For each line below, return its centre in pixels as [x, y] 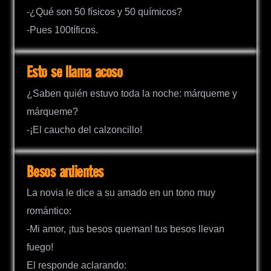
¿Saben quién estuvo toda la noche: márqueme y [132, 93]
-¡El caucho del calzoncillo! [84, 129]
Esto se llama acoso [75, 73]
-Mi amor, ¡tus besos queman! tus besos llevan [126, 229]
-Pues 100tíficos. [62, 30]
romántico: [49, 211]
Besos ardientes [65, 172]
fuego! [40, 247]
